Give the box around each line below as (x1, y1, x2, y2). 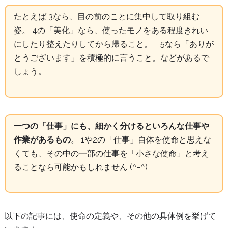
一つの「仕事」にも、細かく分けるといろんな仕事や (13, 121, 209, 131)
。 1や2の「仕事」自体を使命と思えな (70, 134, 211, 145)
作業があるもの (13, 134, 71, 145)
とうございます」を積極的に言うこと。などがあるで (13, 53, 209, 63)
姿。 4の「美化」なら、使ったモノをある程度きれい (13, 25, 208, 36)
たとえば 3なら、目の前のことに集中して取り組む (13, 12, 199, 22)
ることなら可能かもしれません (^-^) (13, 162, 148, 172)
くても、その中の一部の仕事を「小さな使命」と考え (13, 148, 209, 158)
